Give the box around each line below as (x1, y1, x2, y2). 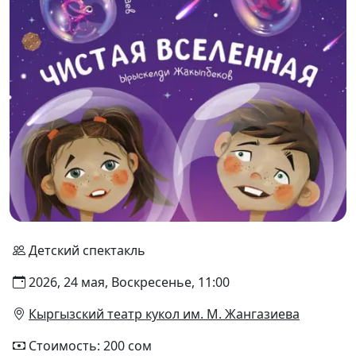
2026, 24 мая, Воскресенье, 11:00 (29, 273, 230, 292)
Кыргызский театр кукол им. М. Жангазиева (29, 305, 300, 323)
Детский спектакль (29, 242, 145, 260)
